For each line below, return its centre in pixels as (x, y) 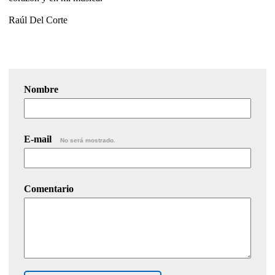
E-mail (39, 139)
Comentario (49, 188)
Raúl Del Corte (38, 20)
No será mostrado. (88, 140)
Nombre (41, 89)
